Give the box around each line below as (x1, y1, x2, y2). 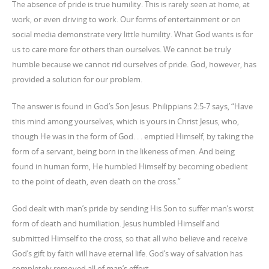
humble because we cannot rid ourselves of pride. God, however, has (12, 59, 256, 70)
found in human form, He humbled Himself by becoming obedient (12, 161, 248, 172)
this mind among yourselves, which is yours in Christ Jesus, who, (12, 116, 239, 127)
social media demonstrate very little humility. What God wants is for (12, 29, 253, 40)
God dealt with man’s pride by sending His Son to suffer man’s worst (12, 203, 254, 214)
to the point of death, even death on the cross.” (12, 176, 181, 187)
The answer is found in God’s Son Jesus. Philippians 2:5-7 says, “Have (12, 101, 253, 112)
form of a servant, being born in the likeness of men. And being (12, 146, 235, 157)
